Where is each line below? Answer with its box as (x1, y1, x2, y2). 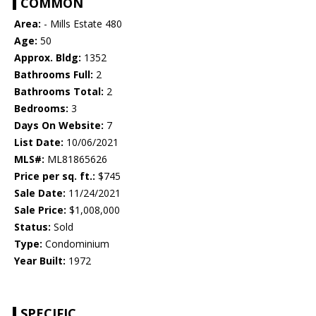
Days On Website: (14, 119, 104, 133)
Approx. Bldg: (14, 51, 81, 65)
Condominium (42, 237, 109, 251)
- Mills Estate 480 (41, 17, 122, 31)
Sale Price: (14, 203, 66, 217)
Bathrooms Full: (14, 68, 93, 82)
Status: (14, 220, 51, 234)
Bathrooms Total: (14, 85, 104, 99)
